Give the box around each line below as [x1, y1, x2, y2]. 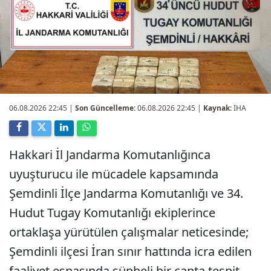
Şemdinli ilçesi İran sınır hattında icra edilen [9, 243, 252, 260]
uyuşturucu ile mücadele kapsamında [9, 166, 218, 182]
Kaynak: [203, 103, 232, 113]
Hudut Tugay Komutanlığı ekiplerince [9, 204, 215, 221]
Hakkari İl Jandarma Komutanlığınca [9, 146, 211, 163]
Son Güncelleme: [75, 103, 135, 113]
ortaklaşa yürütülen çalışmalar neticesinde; [9, 224, 249, 240]
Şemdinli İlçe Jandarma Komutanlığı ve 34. [9, 185, 243, 201]
